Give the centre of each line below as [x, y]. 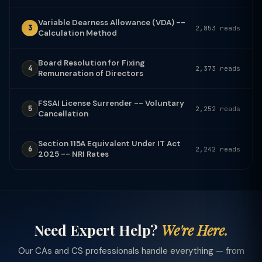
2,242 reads [218, 149]
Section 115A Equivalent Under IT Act [109, 143]
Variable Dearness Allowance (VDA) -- [112, 22]
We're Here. [195, 230]
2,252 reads [218, 108]
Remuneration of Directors [91, 73]
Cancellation [63, 113]
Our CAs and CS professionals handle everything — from [131, 251]
